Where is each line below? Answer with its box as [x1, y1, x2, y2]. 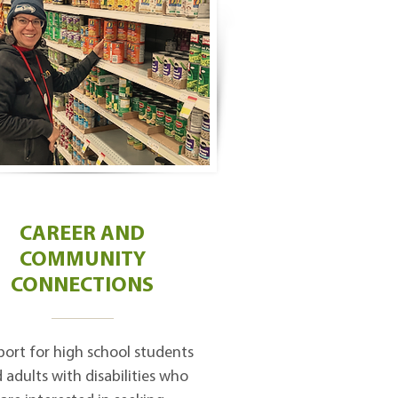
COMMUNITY [19, 250, 146, 271]
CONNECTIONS [11, 275, 154, 297]
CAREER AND [20, 224, 145, 245]
